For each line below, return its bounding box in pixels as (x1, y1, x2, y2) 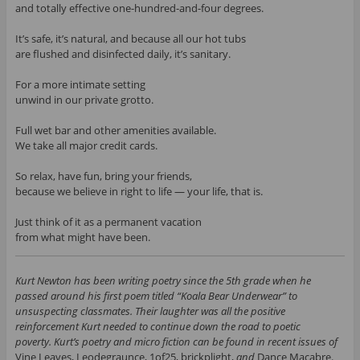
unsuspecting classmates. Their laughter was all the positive (14, 304, 285, 319)
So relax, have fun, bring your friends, (14, 169, 192, 184)
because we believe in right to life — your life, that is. (14, 184, 263, 199)
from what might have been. (14, 230, 150, 245)
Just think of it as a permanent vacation (14, 215, 202, 230)
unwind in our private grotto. (14, 92, 153, 108)
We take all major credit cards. (14, 138, 157, 153)
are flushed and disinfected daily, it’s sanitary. (14, 47, 231, 62)
